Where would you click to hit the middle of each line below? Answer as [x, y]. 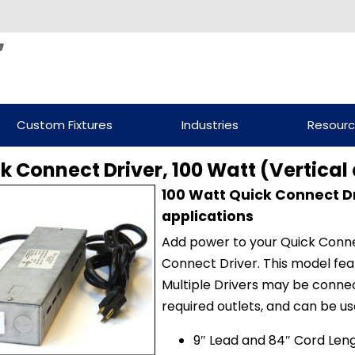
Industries [210, 124]
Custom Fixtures [64, 124]
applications [208, 216]
